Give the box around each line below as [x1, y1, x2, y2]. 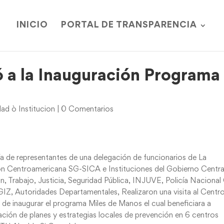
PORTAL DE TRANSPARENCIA [60, 21, 197, 29]
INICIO [16, 21, 48, 29]
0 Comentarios [61, 106, 114, 113]
